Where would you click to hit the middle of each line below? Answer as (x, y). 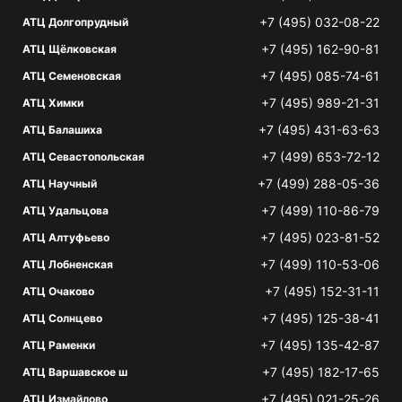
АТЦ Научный (60, 184)
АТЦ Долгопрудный (75, 22)
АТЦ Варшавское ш (75, 372)
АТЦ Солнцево (62, 318)
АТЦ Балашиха (62, 130)
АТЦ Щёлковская (70, 49)
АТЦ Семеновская (72, 76)
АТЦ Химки (53, 103)
